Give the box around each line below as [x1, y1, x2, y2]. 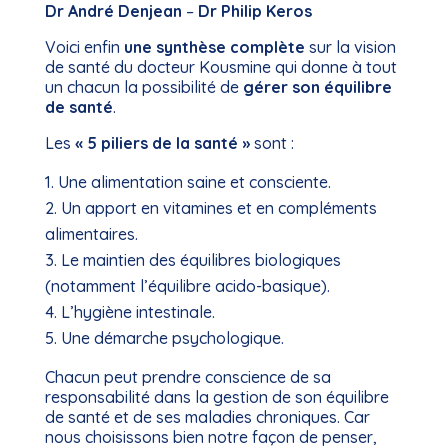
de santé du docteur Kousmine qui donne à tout [44, 57, 397, 77]
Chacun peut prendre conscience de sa [44, 367, 331, 387]
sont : [249, 133, 294, 153]
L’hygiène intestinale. [60, 302, 215, 322]
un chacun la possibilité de [44, 77, 243, 97]
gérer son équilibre [242, 77, 392, 97]
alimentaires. [44, 224, 138, 244]
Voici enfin [44, 37, 124, 57]
